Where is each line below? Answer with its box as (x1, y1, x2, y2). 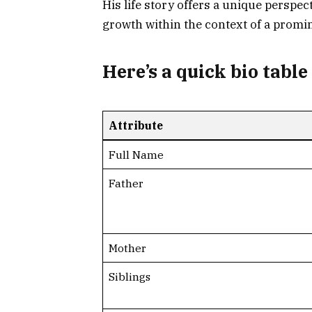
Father (108, 175, 143, 190)
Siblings (108, 269, 150, 283)
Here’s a (102, 59, 176, 83)
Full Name (108, 147, 164, 162)
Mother (108, 240, 146, 255)
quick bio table (176, 59, 308, 83)
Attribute (108, 118, 163, 132)
